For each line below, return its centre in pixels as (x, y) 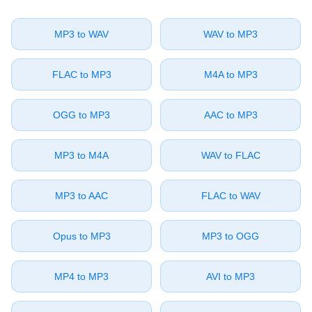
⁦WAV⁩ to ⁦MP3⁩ (231, 34)
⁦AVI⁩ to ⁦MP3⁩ (231, 276)
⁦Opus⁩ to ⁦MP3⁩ (81, 236)
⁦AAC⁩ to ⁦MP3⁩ (231, 115)
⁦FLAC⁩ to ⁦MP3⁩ (81, 75)
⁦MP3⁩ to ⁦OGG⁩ (231, 236)
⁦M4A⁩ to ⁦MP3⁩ (231, 75)
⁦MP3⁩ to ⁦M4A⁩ (81, 155)
